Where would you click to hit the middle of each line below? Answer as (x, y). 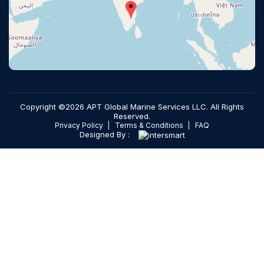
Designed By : (104, 135)
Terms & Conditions (149, 125)
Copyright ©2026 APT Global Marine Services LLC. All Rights (132, 106)
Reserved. (132, 116)
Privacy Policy (79, 125)
